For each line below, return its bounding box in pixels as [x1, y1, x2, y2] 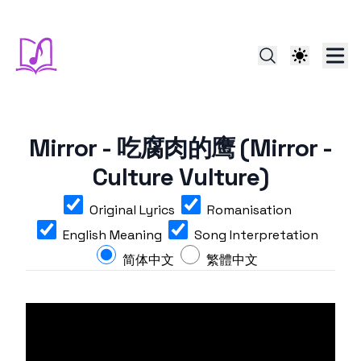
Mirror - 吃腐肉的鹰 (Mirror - [28, 132, 333, 164]
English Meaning [62, 226, 162, 243]
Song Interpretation [193, 226, 318, 243]
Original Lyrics [89, 201, 175, 218]
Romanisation [206, 201, 292, 218]
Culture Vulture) [93, 161, 268, 193]
